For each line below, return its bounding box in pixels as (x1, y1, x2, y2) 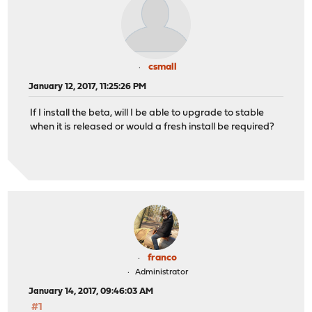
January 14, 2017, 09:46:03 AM (29, 286, 154, 296)
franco (148, 252, 177, 263)
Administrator (134, 267, 188, 276)
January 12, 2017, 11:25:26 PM (29, 81, 147, 91)
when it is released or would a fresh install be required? (30, 122, 275, 133)
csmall (148, 61, 177, 72)
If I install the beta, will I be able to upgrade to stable (30, 108, 265, 119)
